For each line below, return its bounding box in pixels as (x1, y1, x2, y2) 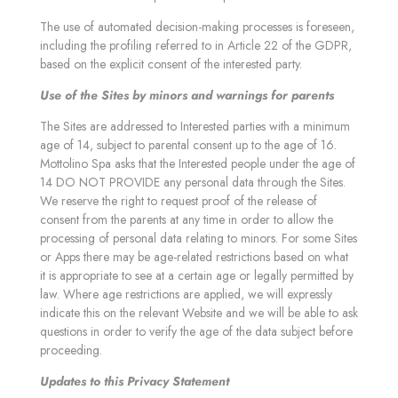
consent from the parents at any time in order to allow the (40, 211, 333, 228)
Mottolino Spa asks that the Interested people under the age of (40, 155, 355, 172)
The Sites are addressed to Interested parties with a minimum (40, 117, 350, 135)
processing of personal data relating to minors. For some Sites (40, 229, 357, 247)
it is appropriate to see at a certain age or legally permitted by (40, 267, 354, 284)
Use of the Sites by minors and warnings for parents (40, 86, 334, 104)
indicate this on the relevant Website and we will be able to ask (40, 304, 358, 322)
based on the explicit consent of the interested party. (40, 55, 302, 73)
